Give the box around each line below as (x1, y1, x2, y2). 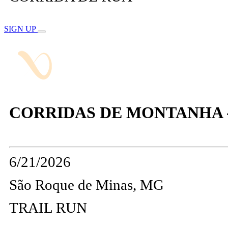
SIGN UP (4, 24, 38, 34)
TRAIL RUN (9, 199, 87, 216)
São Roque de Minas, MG (9, 177, 164, 193)
